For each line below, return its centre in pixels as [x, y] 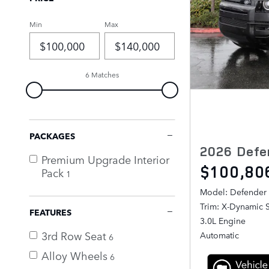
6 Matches [102, 74]
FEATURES [50, 212]
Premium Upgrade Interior [105, 159]
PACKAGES [52, 135]
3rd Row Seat [74, 235]
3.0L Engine [223, 221]
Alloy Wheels [74, 255]
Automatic [219, 235]
